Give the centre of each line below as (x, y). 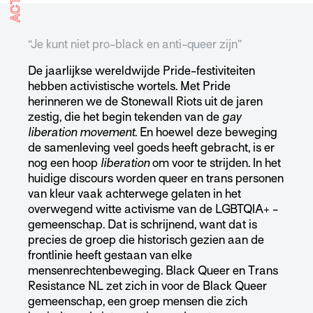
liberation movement (81, 133)
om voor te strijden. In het (215, 163)
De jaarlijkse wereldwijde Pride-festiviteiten (141, 71)
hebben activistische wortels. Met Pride (129, 87)
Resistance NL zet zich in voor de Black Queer (147, 286)
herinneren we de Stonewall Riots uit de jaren (145, 102)
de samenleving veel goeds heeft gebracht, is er (151, 148)
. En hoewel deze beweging (206, 133)
